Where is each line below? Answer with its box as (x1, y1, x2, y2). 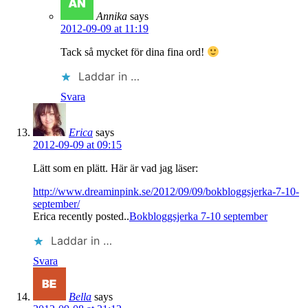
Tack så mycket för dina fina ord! (60, 46, 207, 58)
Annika (96, 10, 127, 22)
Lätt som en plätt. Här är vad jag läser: (33, 162, 198, 175)
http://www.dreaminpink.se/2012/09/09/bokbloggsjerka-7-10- (33, 186, 299, 198)
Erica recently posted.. (33, 210, 129, 223)
